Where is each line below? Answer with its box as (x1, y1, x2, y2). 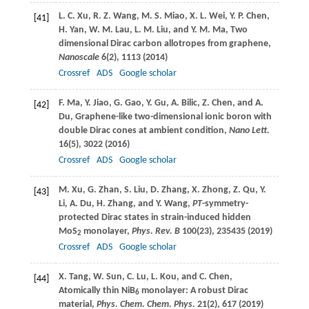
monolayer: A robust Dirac (139, 285, 248, 296)
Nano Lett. (226, 125, 270, 136)
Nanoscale (58, 52, 101, 63)
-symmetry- (201, 198, 248, 209)
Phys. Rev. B (129, 226, 182, 237)
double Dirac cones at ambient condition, (58, 125, 227, 136)
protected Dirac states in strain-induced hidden (58, 212, 251, 223)
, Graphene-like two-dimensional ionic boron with (70, 111, 272, 122)
